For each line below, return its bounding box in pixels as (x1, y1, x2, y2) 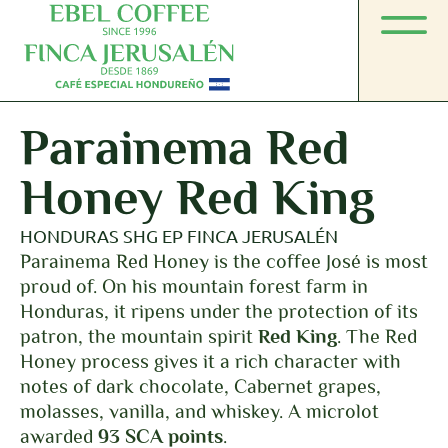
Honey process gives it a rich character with (20, 350, 401, 372)
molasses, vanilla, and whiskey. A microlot (20, 400, 379, 422)
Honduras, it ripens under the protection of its (20, 300, 418, 322)
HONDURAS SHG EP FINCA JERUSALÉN (20, 225, 338, 246)
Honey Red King (20, 169, 375, 225)
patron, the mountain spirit (20, 325, 258, 347)
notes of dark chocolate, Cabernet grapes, (20, 375, 381, 397)
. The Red (337, 325, 417, 347)
